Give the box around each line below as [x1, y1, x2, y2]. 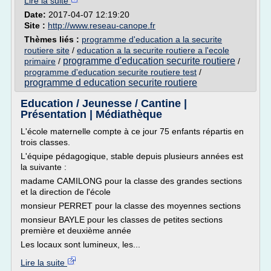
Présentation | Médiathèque [21, 108, 162, 120]
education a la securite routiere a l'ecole [77, 45, 229, 55]
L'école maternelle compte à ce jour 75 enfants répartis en [21, 126, 244, 136]
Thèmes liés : [24, 34, 82, 44]
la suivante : [21, 162, 67, 172]
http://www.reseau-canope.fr [48, 21, 155, 30]
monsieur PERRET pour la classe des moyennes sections [21, 201, 241, 211]
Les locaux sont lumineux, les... [21, 240, 140, 249]
